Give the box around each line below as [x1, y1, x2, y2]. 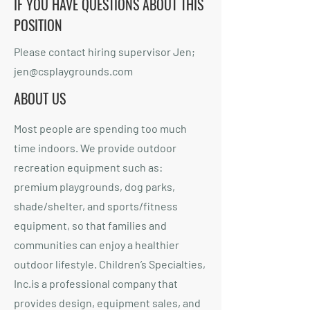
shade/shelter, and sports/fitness [14, 199, 178, 212]
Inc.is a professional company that [14, 277, 178, 290]
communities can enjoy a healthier [14, 238, 179, 251]
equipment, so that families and [14, 219, 167, 232]
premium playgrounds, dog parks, [14, 180, 175, 193]
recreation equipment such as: [14, 161, 163, 174]
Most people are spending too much [14, 122, 187, 135]
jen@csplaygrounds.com [14, 64, 133, 77]
